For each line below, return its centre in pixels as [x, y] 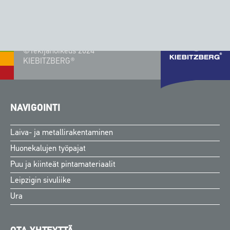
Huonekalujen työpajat [48, 149]
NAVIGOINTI [35, 109]
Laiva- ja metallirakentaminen [62, 133]
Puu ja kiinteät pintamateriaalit [63, 165]
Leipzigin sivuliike [41, 181]
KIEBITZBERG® [49, 62]
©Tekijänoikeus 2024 [59, 52]
